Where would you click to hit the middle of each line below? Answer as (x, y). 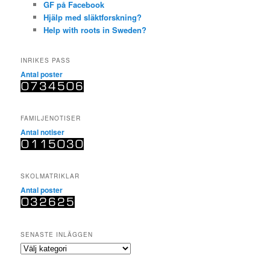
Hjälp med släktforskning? (92, 17)
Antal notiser (43, 132)
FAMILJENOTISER (51, 118)
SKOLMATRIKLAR (50, 176)
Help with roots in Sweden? (95, 30)
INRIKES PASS (46, 60)
